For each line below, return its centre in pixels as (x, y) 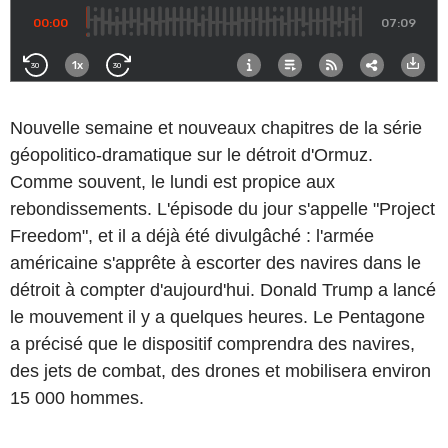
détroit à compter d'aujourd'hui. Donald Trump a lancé (223, 289)
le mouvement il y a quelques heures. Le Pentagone (217, 316)
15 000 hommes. (77, 397)
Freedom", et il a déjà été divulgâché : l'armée (192, 235)
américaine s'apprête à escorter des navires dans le (215, 262)
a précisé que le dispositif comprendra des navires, (212, 343)
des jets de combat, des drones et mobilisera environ (220, 370)
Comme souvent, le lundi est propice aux (172, 181)
